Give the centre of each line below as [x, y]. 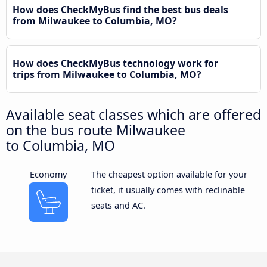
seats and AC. [118, 205]
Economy [49, 174]
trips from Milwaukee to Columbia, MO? [107, 74]
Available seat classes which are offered [133, 114]
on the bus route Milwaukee [96, 130]
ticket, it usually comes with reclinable [168, 190]
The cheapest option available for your [169, 174]
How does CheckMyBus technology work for [115, 63]
